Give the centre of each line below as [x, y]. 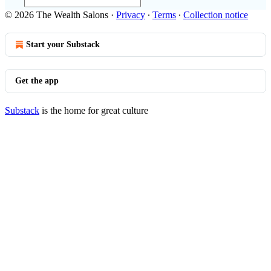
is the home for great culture [94, 110]
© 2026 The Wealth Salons [57, 15]
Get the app [37, 81]
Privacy [131, 15]
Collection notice [216, 15]
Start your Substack [63, 44]
